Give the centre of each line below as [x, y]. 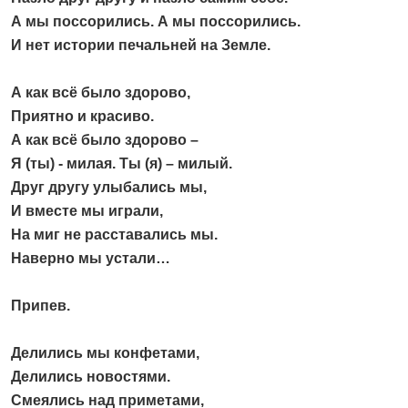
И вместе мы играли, [87, 211]
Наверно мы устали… [91, 259]
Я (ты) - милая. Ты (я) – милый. [122, 164]
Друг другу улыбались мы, [109, 188]
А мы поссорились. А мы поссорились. [156, 22]
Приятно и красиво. [82, 117]
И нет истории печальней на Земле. [141, 46]
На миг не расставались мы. [114, 235]
